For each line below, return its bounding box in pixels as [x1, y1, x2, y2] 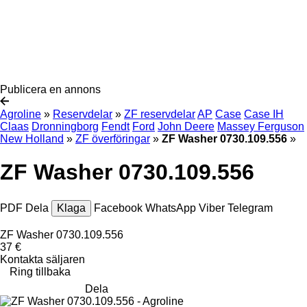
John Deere [158, 121, 214, 132]
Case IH [244, 108, 284, 120]
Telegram [228, 201, 273, 214]
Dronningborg [32, 121, 99, 132]
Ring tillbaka [10, 265, 71, 278]
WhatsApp [145, 201, 199, 214]
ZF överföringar [75, 133, 150, 145]
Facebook [94, 201, 145, 214]
